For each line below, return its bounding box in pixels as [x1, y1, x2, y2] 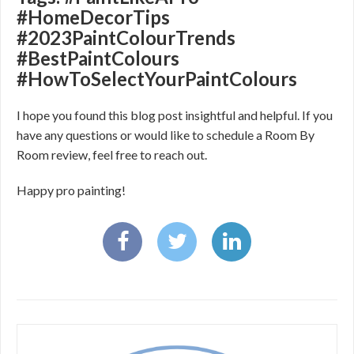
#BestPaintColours [17, 47, 179, 70]
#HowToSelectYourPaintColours [17, 67, 297, 90]
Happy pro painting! [17, 183, 126, 198]
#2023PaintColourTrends [17, 26, 235, 49]
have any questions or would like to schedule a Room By [17, 127, 314, 142]
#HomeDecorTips [17, 6, 170, 28]
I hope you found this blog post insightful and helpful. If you [17, 107, 333, 122]
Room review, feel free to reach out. [17, 147, 209, 162]
